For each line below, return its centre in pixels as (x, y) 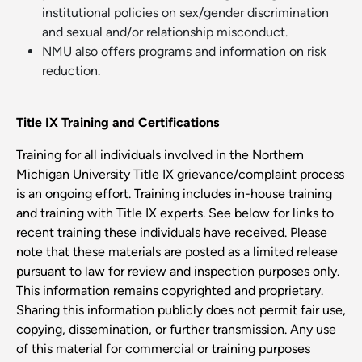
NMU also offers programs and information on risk (184, 52)
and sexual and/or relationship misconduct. (165, 32)
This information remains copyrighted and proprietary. (170, 291)
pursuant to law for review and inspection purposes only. (178, 271)
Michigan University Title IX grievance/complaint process (180, 175)
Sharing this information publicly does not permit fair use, (181, 310)
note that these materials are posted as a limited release (177, 252)
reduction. (71, 71)
